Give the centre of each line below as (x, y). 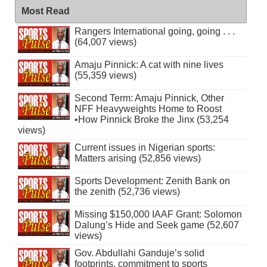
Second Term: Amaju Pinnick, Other (149, 98)
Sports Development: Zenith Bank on (152, 181)
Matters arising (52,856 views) (137, 158)
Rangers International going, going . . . (154, 31)
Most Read (45, 11)
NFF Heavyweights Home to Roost (148, 108)
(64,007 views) (105, 42)
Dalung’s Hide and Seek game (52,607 (156, 225)
